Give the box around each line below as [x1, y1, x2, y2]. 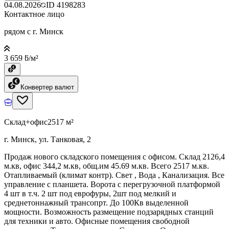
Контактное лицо [4, 9, 64, 18]
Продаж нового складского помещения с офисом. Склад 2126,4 [4, 152, 225, 161]
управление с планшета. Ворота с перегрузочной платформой [4, 179, 220, 189]
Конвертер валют [20, 83, 74, 91]
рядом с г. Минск [4, 27, 63, 36]
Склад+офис [4, 117, 48, 126]
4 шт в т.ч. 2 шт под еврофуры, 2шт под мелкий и [4, 189, 176, 198]
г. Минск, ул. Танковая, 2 [4, 134, 91, 144]
